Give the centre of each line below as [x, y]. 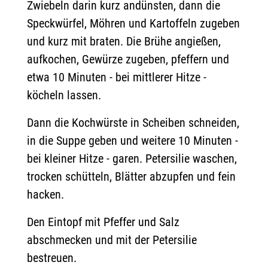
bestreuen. [52, 258]
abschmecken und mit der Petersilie [112, 240]
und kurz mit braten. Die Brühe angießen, [124, 41]
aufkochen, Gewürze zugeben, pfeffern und [128, 59]
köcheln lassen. [64, 95]
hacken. [45, 194]
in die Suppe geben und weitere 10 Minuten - [133, 141]
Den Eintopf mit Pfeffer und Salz [103, 222]
